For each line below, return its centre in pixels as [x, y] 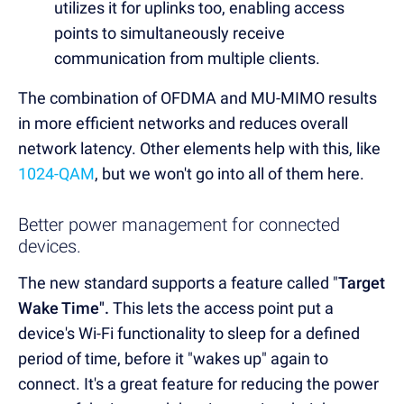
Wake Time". [65, 308]
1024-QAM [56, 173]
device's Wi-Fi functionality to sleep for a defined [189, 333]
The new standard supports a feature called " [178, 282]
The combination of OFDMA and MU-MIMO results [197, 97]
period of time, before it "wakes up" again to [173, 358]
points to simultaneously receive [170, 32]
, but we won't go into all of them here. [231, 173]
